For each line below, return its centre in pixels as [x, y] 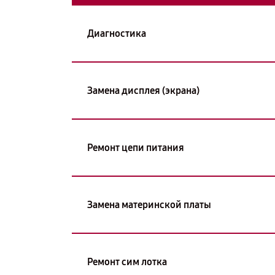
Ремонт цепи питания [136, 147]
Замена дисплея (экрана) [143, 90]
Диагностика [117, 33]
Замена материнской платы [149, 204]
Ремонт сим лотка [127, 261]
